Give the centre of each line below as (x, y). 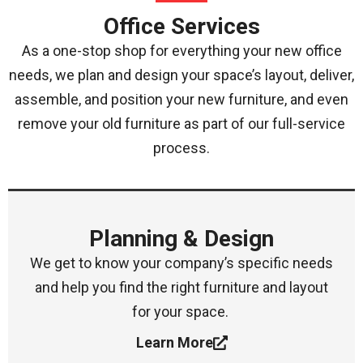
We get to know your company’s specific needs (181, 263)
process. (181, 148)
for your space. (181, 311)
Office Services (181, 27)
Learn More (174, 343)
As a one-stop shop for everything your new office (181, 51)
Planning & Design (181, 238)
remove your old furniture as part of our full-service (181, 124)
